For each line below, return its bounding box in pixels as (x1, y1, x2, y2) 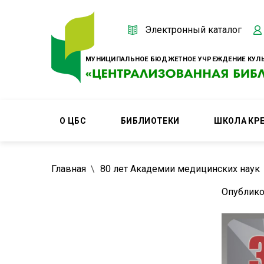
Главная (51, 163, 86, 174)
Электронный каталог (145, 24, 242, 35)
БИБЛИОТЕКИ (120, 116, 180, 126)
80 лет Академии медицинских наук (100, 163, 260, 174)
